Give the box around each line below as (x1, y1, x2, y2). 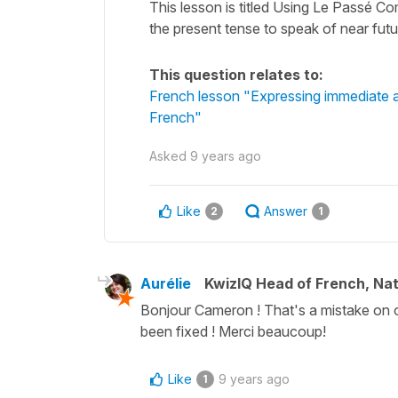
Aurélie (140, 274, 191, 292)
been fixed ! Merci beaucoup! (140, 322, 326, 340)
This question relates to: (149, 65, 323, 84)
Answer (264, 203, 307, 219)
